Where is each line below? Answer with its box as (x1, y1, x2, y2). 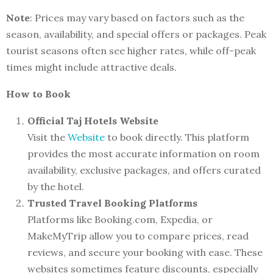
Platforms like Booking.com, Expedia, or (27, 213, 213, 226)
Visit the (27, 131, 68, 144)
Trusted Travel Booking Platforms (27, 197, 197, 210)
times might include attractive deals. (6, 61, 177, 74)
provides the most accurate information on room (27, 147, 260, 160)
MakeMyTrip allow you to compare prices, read (27, 230, 249, 243)
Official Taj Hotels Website (27, 115, 158, 127)
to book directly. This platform (107, 131, 249, 144)
